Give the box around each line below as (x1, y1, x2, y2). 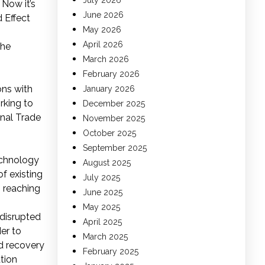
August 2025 (83, 158, 131, 168)
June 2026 (83, 10, 124, 20)
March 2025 (83, 232, 128, 242)
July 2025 (83, 173, 120, 183)
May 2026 (83, 25, 121, 35)
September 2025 (83, 143, 147, 153)
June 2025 (83, 188, 122, 198)
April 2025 (83, 217, 122, 227)
